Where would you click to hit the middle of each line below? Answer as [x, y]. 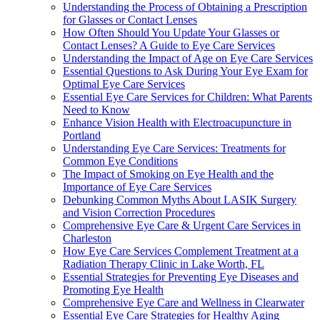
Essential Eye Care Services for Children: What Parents [187, 96]
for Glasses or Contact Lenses [130, 19]
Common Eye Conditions [120, 161]
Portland [82, 135]
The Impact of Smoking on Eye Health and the [168, 174]
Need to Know [96, 109]
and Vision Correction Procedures [139, 212]
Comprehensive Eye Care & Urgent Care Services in [182, 225]
